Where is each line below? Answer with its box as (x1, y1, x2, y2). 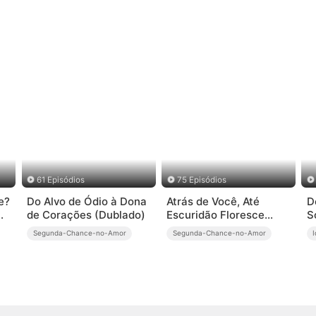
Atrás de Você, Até (166, 195, 260, 209)
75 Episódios (176, 174, 226, 185)
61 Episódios (37, 174, 85, 185)
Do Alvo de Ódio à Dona (27, 195, 147, 209)
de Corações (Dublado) (27, 208, 146, 222)
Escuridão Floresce (166, 208, 265, 222)
